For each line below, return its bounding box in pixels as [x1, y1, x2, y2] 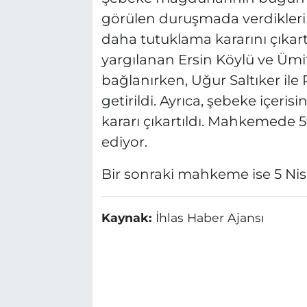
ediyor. [101, 133, 147, 150]
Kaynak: [101, 210, 156, 225]
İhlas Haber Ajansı [155, 210, 265, 225]
